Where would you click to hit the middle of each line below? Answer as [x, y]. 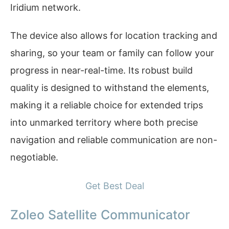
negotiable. [34, 157]
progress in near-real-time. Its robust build [101, 71]
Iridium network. [45, 7]
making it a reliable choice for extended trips [107, 105]
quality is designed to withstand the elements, [110, 88]
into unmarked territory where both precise [104, 123]
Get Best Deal [114, 186]
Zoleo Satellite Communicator [100, 215]
